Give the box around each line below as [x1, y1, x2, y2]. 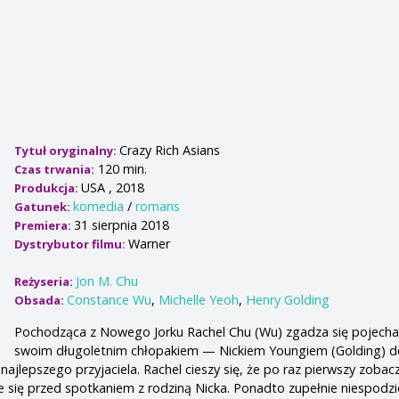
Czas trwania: [14, 161, 95, 178]
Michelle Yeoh [159, 291, 240, 309]
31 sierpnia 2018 [74, 216, 170, 234]
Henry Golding [246, 291, 330, 309]
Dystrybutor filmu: [14, 236, 129, 253]
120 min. [94, 160, 148, 178]
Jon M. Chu [76, 273, 139, 290]
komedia [73, 198, 125, 216]
